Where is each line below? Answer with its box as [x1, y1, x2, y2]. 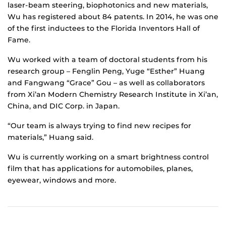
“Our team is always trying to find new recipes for [8, 121, 191, 131]
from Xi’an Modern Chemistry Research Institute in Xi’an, [8, 90, 218, 99]
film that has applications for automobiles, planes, [8, 164, 193, 174]
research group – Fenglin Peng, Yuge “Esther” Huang [8, 67, 205, 76]
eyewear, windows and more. [8, 176, 116, 185]
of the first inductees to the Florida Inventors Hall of [8, 24, 200, 33]
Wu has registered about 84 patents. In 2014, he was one [8, 12, 218, 22]
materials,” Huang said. [8, 133, 93, 142]
